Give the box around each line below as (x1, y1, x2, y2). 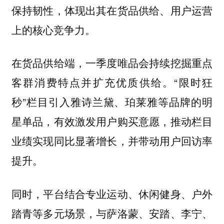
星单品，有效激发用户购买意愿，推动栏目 (11, 113, 213, 129)
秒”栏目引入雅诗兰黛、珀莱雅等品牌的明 (11, 94, 213, 109)
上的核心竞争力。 (11, 21, 95, 37)
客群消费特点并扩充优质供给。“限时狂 (11, 74, 213, 90)
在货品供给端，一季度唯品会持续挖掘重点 (11, 55, 213, 70)
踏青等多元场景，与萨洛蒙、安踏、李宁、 (11, 205, 213, 220)
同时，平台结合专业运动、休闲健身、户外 (11, 185, 213, 201)
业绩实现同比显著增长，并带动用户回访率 (11, 133, 213, 148)
